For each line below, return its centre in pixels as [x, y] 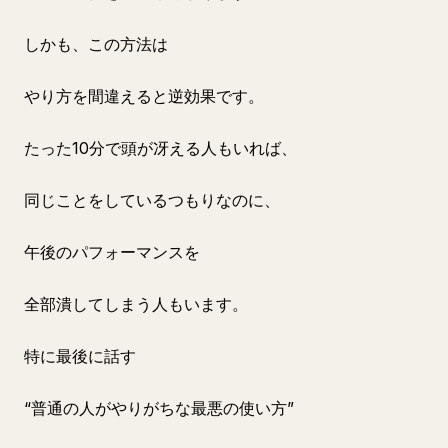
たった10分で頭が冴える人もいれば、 [160, 148]
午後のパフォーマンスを [112, 252]
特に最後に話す [80, 356]
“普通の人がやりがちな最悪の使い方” [159, 408]
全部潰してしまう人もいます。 [136, 304]
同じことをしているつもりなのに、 [152, 200]
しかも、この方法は [96, 44]
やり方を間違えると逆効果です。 [144, 96]
